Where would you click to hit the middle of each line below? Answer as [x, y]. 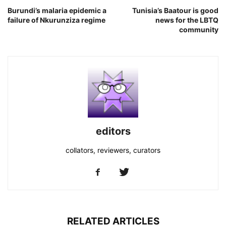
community [199, 29]
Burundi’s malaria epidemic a [57, 10]
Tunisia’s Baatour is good [175, 10]
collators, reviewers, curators [113, 150]
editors [113, 131]
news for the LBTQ [187, 20]
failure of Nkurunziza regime [56, 20]
